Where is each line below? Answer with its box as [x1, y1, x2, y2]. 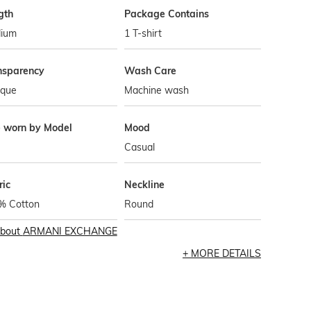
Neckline [124, 178, 165, 191]
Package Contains [124, 8, 210, 20]
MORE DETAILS [190, 247, 261, 260]
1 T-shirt [124, 27, 162, 40]
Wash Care [124, 65, 177, 77]
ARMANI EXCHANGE [22, 225, 117, 237]
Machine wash [124, 84, 190, 96]
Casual [124, 141, 155, 153]
